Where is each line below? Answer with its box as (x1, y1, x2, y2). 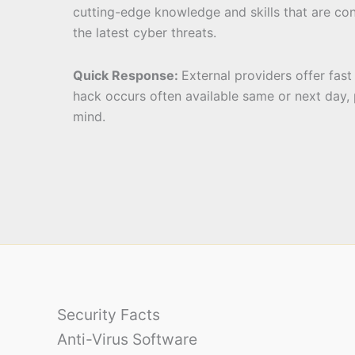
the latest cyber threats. (73, 25, 216, 41)
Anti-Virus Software (57, 330, 197, 349)
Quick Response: (73, 67, 181, 84)
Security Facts (57, 305, 160, 325)
